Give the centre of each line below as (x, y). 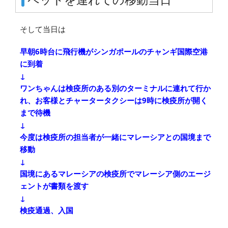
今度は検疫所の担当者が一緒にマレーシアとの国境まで (115, 137)
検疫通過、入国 (47, 210)
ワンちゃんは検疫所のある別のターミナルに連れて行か (115, 88)
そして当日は (43, 29)
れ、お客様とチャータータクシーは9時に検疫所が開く (114, 100)
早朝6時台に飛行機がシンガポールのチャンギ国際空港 (114, 51)
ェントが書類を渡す (54, 186)
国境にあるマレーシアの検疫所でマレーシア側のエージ (115, 173)
